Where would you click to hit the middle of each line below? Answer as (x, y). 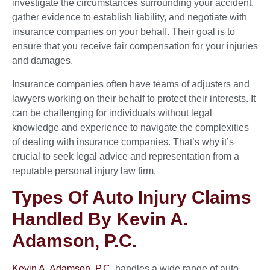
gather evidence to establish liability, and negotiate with (130, 17)
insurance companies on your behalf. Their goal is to (124, 32)
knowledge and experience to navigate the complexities (130, 127)
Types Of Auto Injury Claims (132, 198)
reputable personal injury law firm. (84, 171)
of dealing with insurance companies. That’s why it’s (123, 142)
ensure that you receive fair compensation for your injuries (135, 46)
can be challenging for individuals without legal (112, 113)
